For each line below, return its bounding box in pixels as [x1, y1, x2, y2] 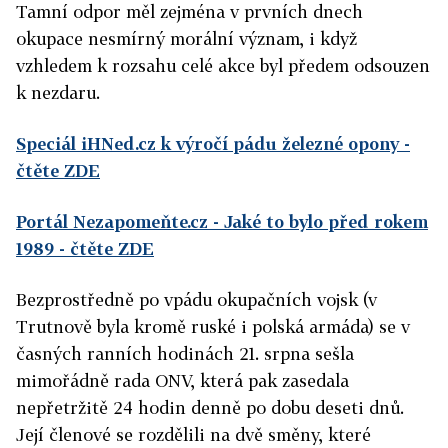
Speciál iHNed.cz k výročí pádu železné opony [16, 133, 399, 154]
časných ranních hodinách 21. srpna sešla [16, 343, 354, 364]
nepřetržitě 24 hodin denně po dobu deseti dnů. [16, 397, 404, 418]
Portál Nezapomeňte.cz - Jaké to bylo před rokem [16, 211, 428, 232]
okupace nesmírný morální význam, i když [16, 28, 357, 49]
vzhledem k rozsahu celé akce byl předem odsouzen [16, 55, 430, 76]
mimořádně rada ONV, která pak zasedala [16, 370, 349, 391]
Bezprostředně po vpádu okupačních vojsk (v [16, 289, 377, 310]
